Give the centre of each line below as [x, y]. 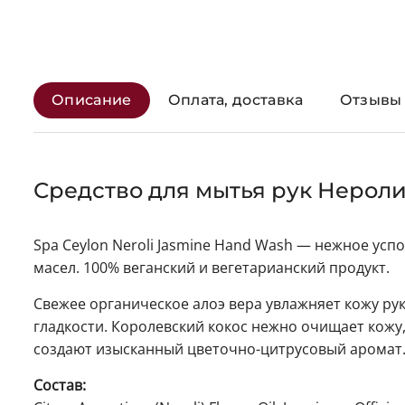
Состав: [60, 386]
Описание [92, 100]
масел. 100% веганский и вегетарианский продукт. [212, 268]
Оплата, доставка [235, 100]
